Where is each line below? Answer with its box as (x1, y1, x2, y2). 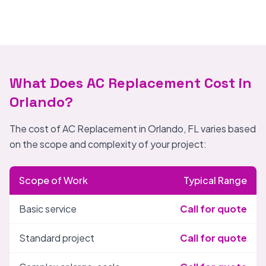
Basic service (19, 202, 77, 215)
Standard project (19, 232, 94, 244)
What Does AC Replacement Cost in (9, 74, 252, 92)
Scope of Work (19, 174, 88, 186)
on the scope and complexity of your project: (9, 138, 207, 150)
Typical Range (183, 174, 247, 186)
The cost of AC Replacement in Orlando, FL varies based (9, 122, 256, 135)
